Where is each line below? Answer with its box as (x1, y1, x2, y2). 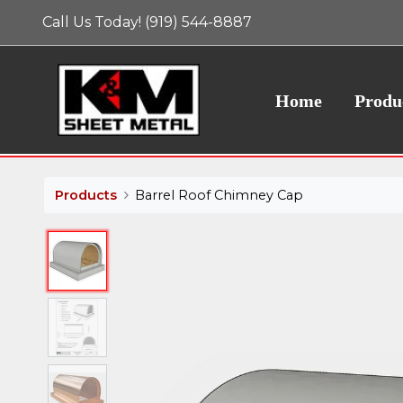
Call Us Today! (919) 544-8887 (42, 13, 253, 31)
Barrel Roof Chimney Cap (134, 186, 303, 203)
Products (54, 186, 117, 203)
